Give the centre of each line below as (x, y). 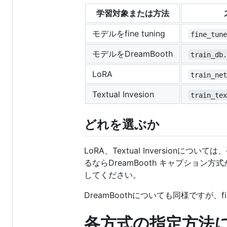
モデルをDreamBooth (133, 54)
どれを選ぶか (122, 125)
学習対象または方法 (133, 13)
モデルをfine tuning (129, 34)
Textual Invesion (123, 94)
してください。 (112, 175)
